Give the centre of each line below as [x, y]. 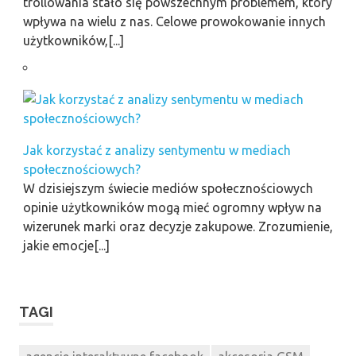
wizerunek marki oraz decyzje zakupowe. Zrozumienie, [178, 226]
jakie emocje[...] [66, 245]
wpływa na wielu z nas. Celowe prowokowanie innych [174, 21]
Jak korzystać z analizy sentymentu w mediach [157, 150]
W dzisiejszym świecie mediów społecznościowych [168, 188]
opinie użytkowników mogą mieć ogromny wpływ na [172, 207]
